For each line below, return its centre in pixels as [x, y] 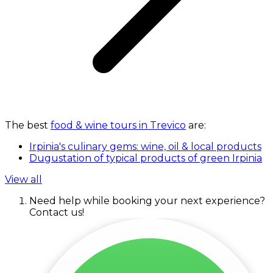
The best [28, 126]
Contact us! [57, 213]
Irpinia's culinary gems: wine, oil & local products [145, 147]
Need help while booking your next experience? [147, 201]
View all [23, 180]
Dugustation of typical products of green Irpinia [146, 158]
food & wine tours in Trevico [118, 126]
